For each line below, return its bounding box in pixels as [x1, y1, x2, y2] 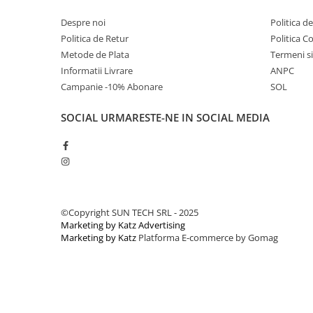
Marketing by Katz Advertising [61, 219, 185, 231]
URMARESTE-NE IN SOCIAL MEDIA [101, 110, 270, 124]
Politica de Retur [61, 32, 129, 45]
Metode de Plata [61, 48, 129, 61]
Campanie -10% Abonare [61, 80, 163, 93]
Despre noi [61, 16, 105, 29]
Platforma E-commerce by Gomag [138, 231, 278, 244]
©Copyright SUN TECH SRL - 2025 [61, 206, 198, 219]
